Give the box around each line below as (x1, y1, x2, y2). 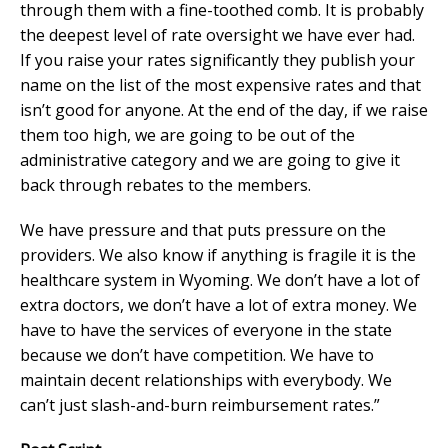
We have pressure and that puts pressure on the (20, 218, 386, 241)
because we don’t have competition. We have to (20, 343, 374, 366)
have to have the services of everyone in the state (20, 318, 392, 341)
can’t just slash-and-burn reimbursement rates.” (20, 393, 380, 416)
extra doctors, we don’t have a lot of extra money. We (20, 293, 417, 316)
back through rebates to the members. (20, 173, 311, 196)
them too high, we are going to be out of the (20, 123, 355, 146)
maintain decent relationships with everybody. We (20, 368, 392, 391)
